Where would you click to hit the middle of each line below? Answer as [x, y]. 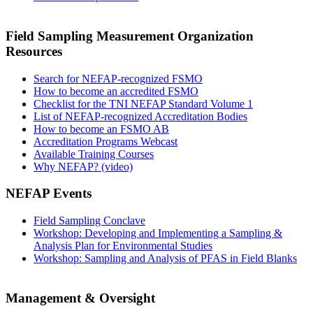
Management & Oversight [80, 298]
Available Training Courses [94, 154]
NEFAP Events [49, 194]
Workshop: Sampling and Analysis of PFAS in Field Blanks [165, 259]
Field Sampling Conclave [89, 221]
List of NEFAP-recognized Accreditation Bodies [140, 116]
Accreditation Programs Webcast [105, 141]
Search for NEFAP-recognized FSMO [118, 78]
